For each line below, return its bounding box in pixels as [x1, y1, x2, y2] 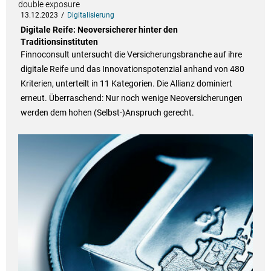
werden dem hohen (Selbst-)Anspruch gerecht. [20, 108, 194, 118]
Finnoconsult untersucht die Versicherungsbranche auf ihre [20, 50, 242, 60]
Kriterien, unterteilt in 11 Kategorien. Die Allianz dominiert [20, 79, 232, 89]
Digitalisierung [67, 11, 114, 20]
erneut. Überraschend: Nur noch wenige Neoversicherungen [20, 93, 243, 103]
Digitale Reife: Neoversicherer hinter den [20, 25, 178, 35]
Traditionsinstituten [20, 37, 98, 47]
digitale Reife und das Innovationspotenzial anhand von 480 [20, 64, 244, 74]
